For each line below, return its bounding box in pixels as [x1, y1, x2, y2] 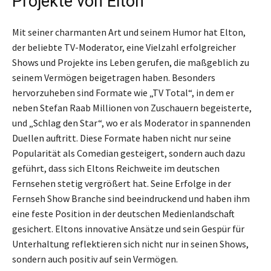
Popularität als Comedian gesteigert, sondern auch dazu [12, 147, 245, 160]
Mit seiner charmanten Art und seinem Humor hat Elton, [12, 26, 246, 39]
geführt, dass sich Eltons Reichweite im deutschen [12, 162, 220, 175]
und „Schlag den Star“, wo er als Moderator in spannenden [12, 117, 250, 129]
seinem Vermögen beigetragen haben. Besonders [12, 71, 215, 84]
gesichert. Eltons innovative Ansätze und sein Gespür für [12, 223, 244, 235]
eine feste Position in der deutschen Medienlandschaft [12, 207, 235, 220]
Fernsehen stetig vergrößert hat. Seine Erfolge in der [12, 177, 231, 190]
